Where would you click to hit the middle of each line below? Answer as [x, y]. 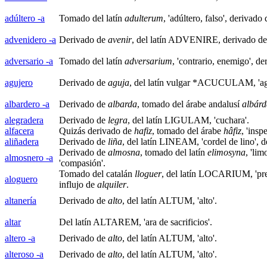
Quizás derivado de [97, 131]
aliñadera [22, 142]
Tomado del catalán [97, 174]
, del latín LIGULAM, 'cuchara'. [188, 120]
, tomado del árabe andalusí [190, 104]
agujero [19, 83]
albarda [122, 104]
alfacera [19, 131]
